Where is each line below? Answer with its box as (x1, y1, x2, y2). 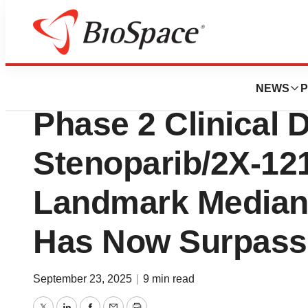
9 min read (143, 273, 195, 285)
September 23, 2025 (33, 273, 135, 285)
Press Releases (33, 44, 98, 54)
